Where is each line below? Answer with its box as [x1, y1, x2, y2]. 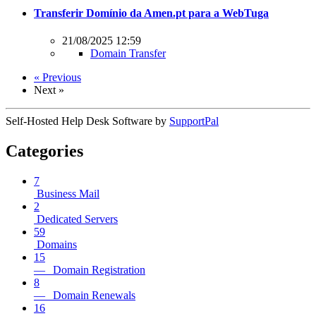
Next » [34, 83, 64, 96]
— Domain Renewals [34, 288, 135, 301]
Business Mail [34, 187, 99, 200]
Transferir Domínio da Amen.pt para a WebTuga [34, 6, 269, 19]
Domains [34, 238, 77, 250]
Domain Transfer [90, 47, 166, 59]
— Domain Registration [34, 263, 145, 276]
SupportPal [169, 114, 219, 127]
